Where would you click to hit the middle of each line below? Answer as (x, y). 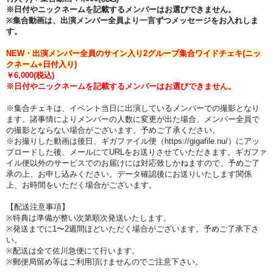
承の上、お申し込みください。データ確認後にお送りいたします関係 (129, 174)
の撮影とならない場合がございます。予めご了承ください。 (113, 130)
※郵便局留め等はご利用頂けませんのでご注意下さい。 (105, 262)
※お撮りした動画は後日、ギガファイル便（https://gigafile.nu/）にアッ (133, 141)
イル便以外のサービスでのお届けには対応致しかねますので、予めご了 (133, 163)
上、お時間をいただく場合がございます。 (81, 185)
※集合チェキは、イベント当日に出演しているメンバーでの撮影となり (133, 108)
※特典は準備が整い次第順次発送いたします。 (89, 218)
